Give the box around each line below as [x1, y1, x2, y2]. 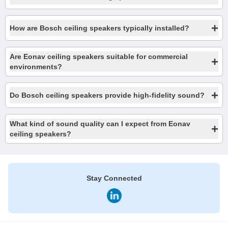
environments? [10, 63, 62, 71]
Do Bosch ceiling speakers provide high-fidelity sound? [10, 91, 205, 99]
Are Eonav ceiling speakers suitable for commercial [10, 52, 188, 61]
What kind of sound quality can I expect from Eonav [10, 120, 190, 128]
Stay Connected [86, 174, 142, 182]
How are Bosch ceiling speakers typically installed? [10, 24, 189, 32]
